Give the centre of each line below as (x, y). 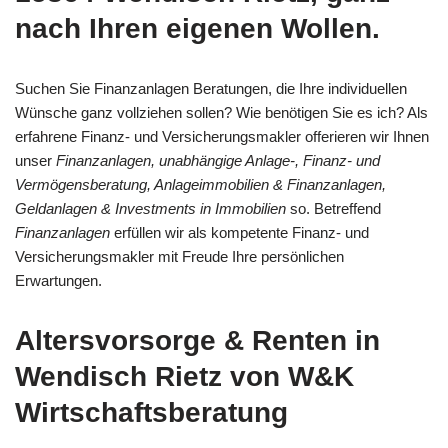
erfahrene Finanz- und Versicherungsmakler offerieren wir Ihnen (222, 136)
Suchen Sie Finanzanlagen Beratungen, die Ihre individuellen (211, 88)
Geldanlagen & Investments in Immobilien (150, 208)
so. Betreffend (333, 208)
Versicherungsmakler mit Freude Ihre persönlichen (179, 256)
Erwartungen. (58, 280)
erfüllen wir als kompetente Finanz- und (239, 232)
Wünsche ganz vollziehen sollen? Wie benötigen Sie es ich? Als (221, 112)
